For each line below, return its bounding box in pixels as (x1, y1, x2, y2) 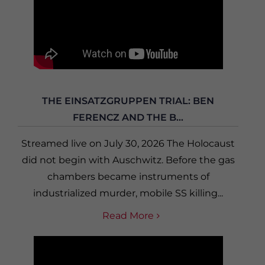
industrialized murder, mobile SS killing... (33, 188, 223, 199)
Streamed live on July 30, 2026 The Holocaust (21, 138, 235, 150)
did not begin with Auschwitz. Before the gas (21, 154, 235, 166)
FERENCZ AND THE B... (73, 112, 183, 124)
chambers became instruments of (47, 171, 209, 183)
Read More (102, 210, 154, 222)
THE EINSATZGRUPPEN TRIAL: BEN (42, 95, 214, 107)
